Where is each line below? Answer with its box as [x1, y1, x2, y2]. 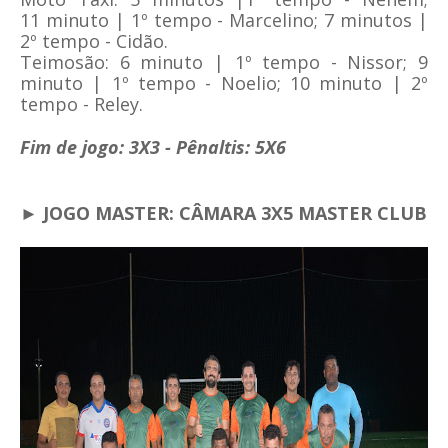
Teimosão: [20, 50, 109, 75]
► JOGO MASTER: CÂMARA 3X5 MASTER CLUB [20, 201, 427, 226]
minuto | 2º [310, 71, 428, 96]
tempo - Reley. [20, 92, 143, 117]
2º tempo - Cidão [20, 29, 164, 54]
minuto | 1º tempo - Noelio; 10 [20, 71, 310, 96]
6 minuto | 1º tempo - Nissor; [109, 50, 408, 75]
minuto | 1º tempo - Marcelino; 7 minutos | [40, 8, 428, 33]
